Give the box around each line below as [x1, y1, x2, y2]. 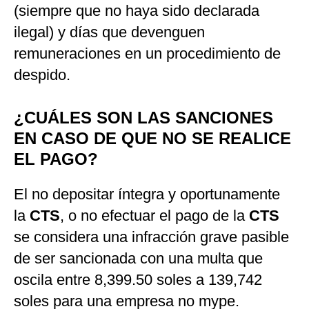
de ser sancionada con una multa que [14, 250, 263, 268]
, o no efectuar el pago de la [60, 207, 249, 225]
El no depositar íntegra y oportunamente [14, 186, 280, 203]
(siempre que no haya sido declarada [14, 2, 259, 20]
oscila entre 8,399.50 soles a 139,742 [14, 271, 262, 289]
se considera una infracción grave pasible [14, 228, 289, 246]
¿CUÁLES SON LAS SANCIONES [14, 108, 273, 128]
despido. [14, 66, 70, 84]
